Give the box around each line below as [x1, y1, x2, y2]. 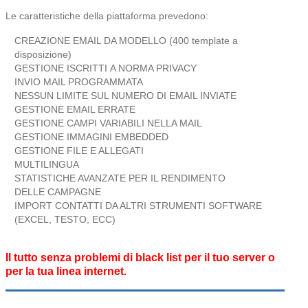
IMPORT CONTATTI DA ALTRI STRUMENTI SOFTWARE [14, 199, 262, 211]
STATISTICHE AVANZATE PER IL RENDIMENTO [14, 172, 225, 184]
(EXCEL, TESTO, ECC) [14, 213, 115, 225]
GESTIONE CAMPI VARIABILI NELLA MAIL [14, 117, 202, 129]
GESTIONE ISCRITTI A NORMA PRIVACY [14, 62, 197, 74]
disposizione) [14, 48, 71, 60]
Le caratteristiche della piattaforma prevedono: [5, 10, 208, 21]
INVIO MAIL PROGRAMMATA [14, 76, 143, 87]
